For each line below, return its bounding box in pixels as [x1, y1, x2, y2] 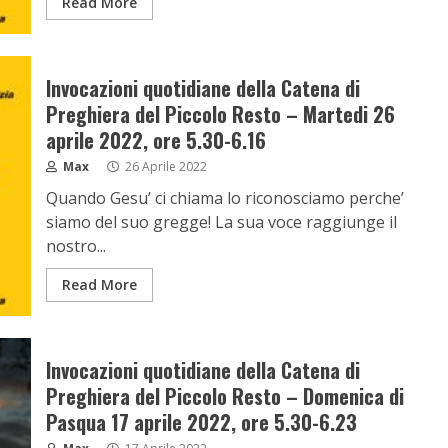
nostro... [45, 235, 106, 257]
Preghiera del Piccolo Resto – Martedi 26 [45, 99, 395, 129]
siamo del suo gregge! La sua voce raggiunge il [45, 211, 397, 233]
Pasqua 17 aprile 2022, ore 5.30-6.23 [45, 407, 357, 437]
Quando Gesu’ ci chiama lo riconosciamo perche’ [45, 187, 404, 209]
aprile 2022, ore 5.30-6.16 [45, 125, 266, 155]
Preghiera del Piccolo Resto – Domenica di [45, 381, 404, 411]
